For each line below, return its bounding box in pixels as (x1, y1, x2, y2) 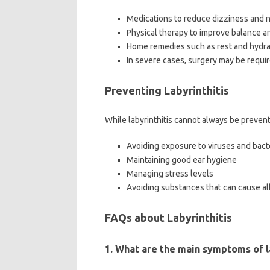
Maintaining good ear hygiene (126, 155, 237, 165)
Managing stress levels (126, 169, 213, 178)
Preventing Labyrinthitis (104, 84, 229, 96)
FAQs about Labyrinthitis (104, 212, 232, 224)
